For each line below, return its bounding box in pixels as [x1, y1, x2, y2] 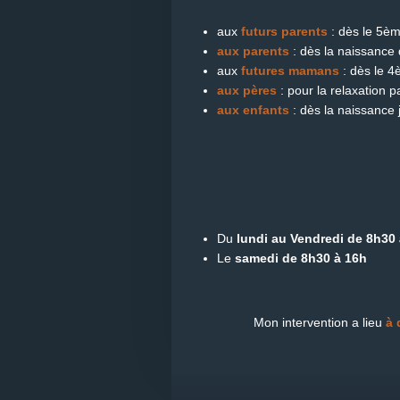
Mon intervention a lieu [253, 314, 382, 329]
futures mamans [241, 62, 339, 78]
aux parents [217, 43, 289, 58]
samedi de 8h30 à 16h [231, 250, 367, 265]
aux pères [217, 82, 277, 97]
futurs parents [241, 23, 328, 38]
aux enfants [217, 102, 293, 117]
